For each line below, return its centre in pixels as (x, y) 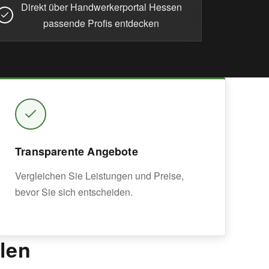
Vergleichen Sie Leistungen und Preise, (99, 176)
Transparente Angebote (77, 151)
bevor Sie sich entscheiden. (74, 192)
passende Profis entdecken (101, 23)
